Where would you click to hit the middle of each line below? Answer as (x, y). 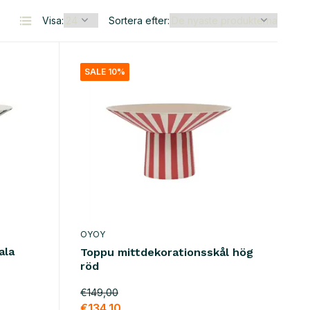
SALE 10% (104, 72)
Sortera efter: (139, 20)
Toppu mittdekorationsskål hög (166, 253)
